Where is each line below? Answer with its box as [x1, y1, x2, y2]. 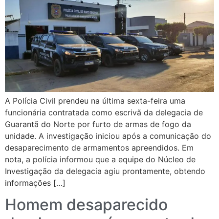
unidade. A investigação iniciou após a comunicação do [5, 131, 211, 141]
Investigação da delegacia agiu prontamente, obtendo [5, 166, 205, 176]
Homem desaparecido [5, 195, 168, 214]
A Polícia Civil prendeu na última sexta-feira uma [5, 95, 185, 106]
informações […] [5, 177, 66, 188]
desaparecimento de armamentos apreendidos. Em [5, 142, 194, 153]
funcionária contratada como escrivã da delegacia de [5, 107, 203, 117]
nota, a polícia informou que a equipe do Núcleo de [5, 154, 196, 164]
